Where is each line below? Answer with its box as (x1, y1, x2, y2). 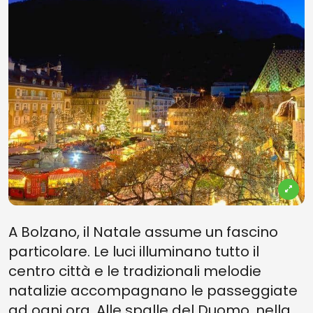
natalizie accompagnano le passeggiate (8, 281, 298, 300)
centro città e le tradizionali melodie (8, 261, 261, 281)
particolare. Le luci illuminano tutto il (8, 242, 259, 261)
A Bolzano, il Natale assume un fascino (8, 222, 278, 242)
